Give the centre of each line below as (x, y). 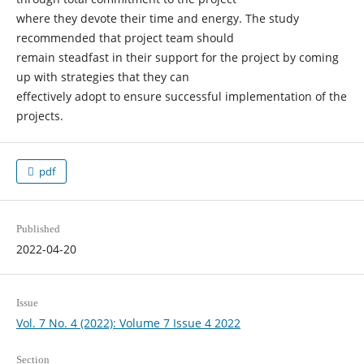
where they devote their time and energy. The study (157, 18)
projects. (39, 115)
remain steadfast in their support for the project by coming (177, 57)
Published (38, 229)
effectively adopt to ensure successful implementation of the (181, 96)
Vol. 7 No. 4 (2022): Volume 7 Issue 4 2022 (128, 323)
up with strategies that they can (102, 76)
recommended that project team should (125, 37)
